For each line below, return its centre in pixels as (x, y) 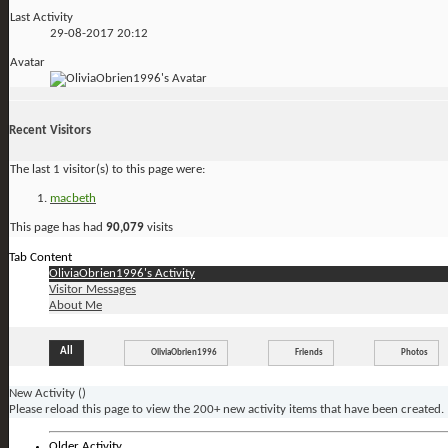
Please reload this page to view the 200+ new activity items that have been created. (226, 409)
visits (158, 227)
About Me (75, 305)
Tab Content (40, 257)
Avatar (27, 63)
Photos (414, 352)
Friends (309, 352)
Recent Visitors (50, 130)
